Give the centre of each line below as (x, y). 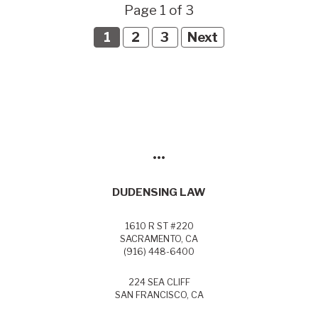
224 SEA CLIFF (159, 283)
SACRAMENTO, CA (159, 239)
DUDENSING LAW (159, 192)
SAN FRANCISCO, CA (159, 295)
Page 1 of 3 (159, 10)
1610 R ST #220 (159, 226)
